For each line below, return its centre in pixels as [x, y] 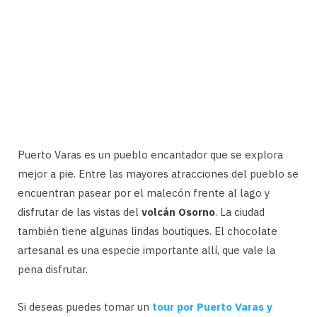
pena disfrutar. [53, 269]
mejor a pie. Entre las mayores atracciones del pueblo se [158, 173]
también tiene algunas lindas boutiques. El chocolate [148, 231]
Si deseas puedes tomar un [85, 306]
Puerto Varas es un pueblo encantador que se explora [150, 154]
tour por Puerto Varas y [212, 306]
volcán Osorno [178, 212]
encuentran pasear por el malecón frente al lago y [144, 192]
